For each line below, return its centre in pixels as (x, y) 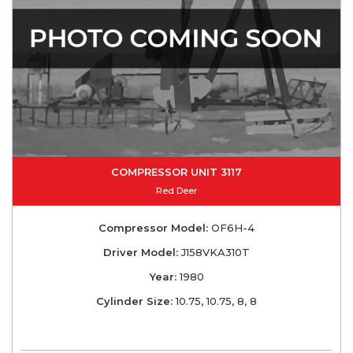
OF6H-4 (231, 227)
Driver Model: (141, 252)
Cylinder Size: (134, 301)
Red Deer (176, 190)
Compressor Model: (153, 227)
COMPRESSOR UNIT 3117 (176, 171)
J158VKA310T (214, 252)
